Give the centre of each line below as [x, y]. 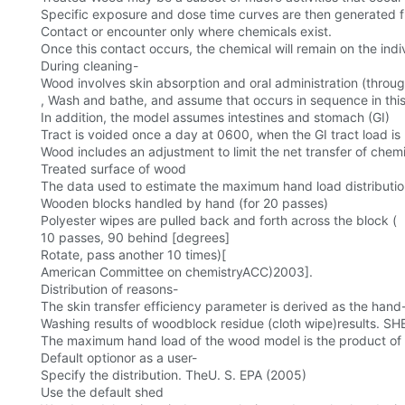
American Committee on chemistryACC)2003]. [177, 272]
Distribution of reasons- [109, 289]
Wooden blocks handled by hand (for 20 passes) [184, 203]
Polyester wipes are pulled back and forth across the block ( [219, 221]
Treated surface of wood [113, 169]
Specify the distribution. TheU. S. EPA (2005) [174, 375]
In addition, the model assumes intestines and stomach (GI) [215, 118]
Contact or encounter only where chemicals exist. [186, 32]
